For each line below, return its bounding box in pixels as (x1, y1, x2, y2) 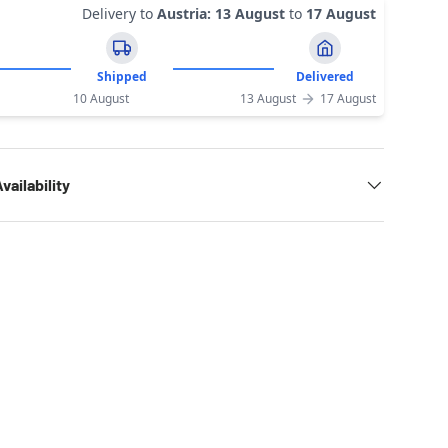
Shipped (97, 68, 148, 85)
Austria (157, 4, 207, 23)
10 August (72, 90, 129, 107)
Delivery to (82, 4, 153, 23)
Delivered (296, 68, 355, 85)
